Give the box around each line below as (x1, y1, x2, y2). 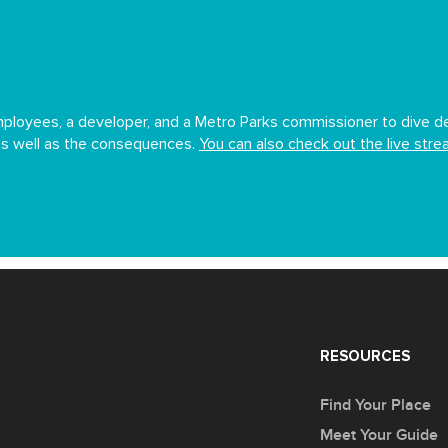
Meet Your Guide (320, 425, 438, 446)
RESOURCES (320, 349, 410, 365)
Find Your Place (320, 395, 431, 416)
